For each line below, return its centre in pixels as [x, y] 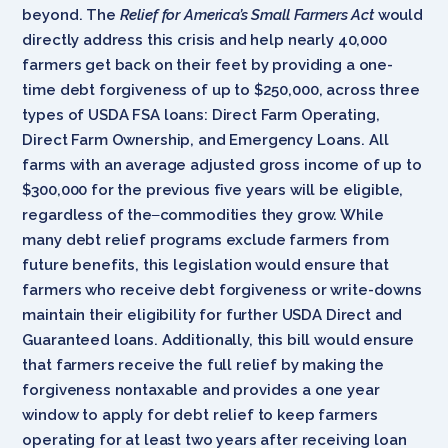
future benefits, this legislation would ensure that [205, 264]
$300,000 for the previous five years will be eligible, [213, 189]
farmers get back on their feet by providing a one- [207, 64]
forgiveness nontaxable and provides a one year [201, 389]
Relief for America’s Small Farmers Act [248, 14]
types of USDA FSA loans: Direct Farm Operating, [201, 114]
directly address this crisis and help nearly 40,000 [204, 39]
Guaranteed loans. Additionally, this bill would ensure [218, 339]
